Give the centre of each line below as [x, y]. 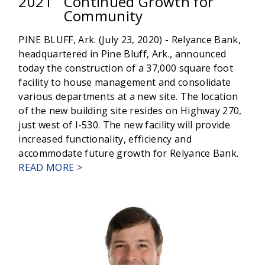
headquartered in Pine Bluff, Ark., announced [122, 54]
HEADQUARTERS [120, 224]
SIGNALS [102, 238]
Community [103, 16]
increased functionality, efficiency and [105, 139]
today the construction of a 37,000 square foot [126, 68]
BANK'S [99, 195]
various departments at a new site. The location [128, 97]
